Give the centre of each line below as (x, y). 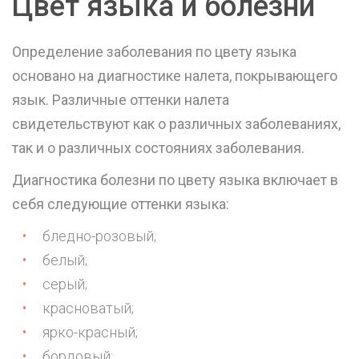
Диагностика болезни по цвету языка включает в (175, 180)
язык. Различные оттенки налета (121, 100)
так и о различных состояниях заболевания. (158, 148)
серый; (65, 284)
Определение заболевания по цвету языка (154, 52)
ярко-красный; (90, 333)
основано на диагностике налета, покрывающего (175, 76)
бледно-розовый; (99, 236)
